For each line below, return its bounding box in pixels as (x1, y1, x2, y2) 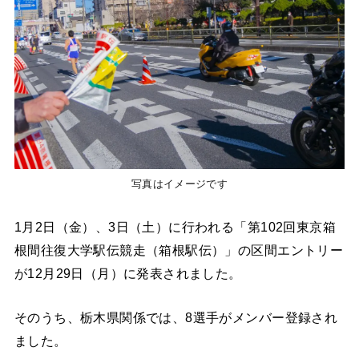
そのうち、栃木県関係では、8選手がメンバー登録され (14, 310, 338, 325)
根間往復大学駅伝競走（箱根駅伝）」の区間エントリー (14, 242, 344, 257)
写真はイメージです (131, 178, 228, 191)
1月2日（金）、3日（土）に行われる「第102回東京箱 (14, 219, 337, 234)
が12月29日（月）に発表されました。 (14, 265, 242, 280)
